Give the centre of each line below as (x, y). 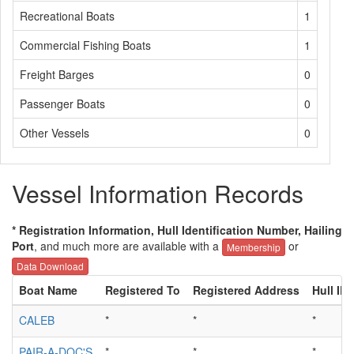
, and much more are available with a (128, 246)
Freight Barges (57, 74)
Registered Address (246, 290)
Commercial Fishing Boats (85, 45)
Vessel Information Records (158, 193)
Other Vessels (55, 133)
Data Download (50, 265)
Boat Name (48, 290)
